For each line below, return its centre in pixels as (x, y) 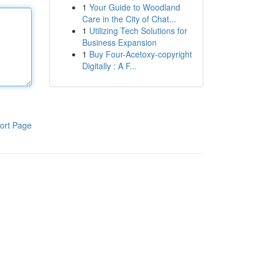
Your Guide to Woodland (134, 7)
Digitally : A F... (109, 66)
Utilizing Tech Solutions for (138, 31)
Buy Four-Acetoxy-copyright (140, 54)
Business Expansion (119, 42)
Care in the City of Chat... (129, 19)
